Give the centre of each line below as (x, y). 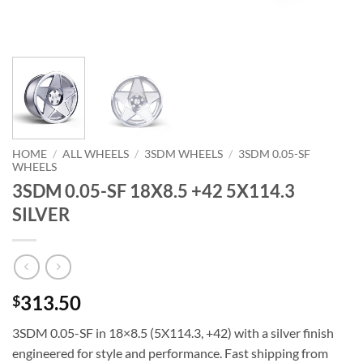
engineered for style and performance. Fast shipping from (170, 352)
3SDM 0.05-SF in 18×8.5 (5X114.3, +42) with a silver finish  (174, 332)
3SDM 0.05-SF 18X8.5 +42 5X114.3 (154, 191)
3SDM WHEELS (184, 154)
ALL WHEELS (96, 154)
